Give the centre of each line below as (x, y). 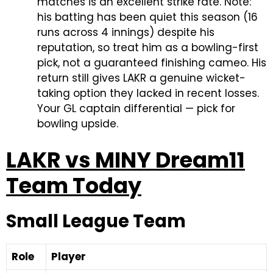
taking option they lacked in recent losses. (148, 93)
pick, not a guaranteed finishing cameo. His (152, 63)
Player (69, 256)
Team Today (74, 185)
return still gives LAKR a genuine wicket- (141, 78)
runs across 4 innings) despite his (126, 32)
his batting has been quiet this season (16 (147, 17)
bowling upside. (78, 124)
